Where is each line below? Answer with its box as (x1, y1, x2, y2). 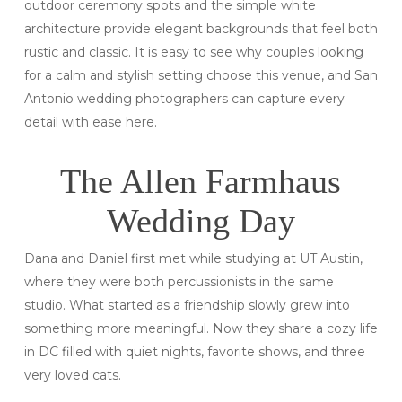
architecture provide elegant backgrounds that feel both (23, 20, 378, 37)
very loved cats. (23, 366, 121, 383)
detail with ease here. (23, 113, 157, 130)
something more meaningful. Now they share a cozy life (23, 319, 378, 336)
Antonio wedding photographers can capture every (23, 90, 345, 107)
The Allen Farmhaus (60, 162, 342, 200)
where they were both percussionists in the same (23, 273, 334, 290)
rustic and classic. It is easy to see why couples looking (23, 43, 363, 60)
